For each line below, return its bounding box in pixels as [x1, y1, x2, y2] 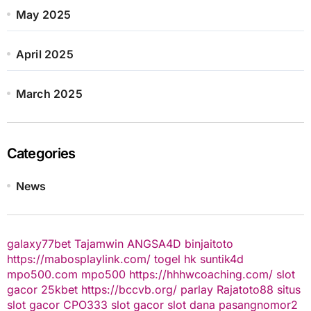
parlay [180, 282, 213, 296]
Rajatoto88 [216, 282, 274, 296]
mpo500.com [6, 267, 78, 281]
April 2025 [15, 47, 74, 61]
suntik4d [199, 251, 244, 266]
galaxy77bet [6, 236, 71, 251]
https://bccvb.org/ [81, 282, 177, 296]
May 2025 [15, 7, 72, 22]
